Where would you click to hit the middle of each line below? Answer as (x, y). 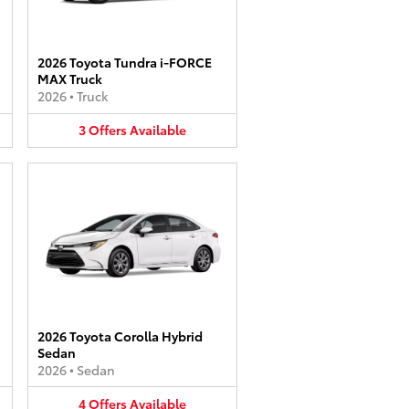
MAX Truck (70, 79)
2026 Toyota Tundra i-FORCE (125, 62)
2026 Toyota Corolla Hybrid (120, 336)
